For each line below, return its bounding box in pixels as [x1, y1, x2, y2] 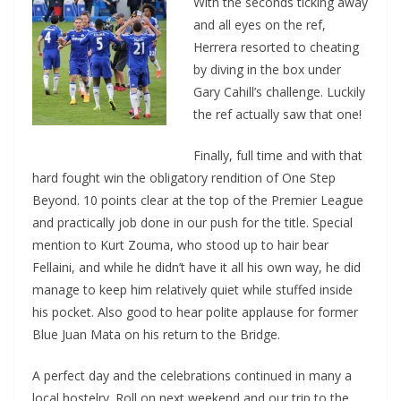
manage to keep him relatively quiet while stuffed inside [32, 281, 353, 298]
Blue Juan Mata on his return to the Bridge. [32, 326, 280, 343]
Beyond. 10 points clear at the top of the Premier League [32, 192, 363, 209]
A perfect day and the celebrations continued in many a [32, 367, 352, 384]
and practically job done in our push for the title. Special [32, 214, 353, 231]
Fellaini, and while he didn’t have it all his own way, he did [32, 259, 361, 276]
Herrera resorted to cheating [193, 38, 359, 55]
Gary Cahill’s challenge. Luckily [193, 83, 365, 100]
